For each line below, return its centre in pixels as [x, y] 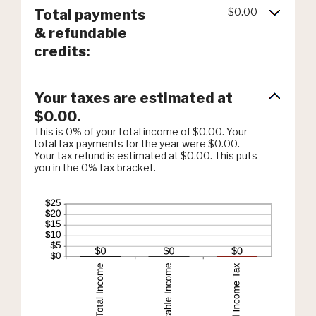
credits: [62, 51]
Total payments [90, 15]
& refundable [80, 33]
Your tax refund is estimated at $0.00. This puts [146, 156]
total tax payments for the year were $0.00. [137, 144]
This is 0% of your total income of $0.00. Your [141, 132]
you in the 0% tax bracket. [95, 168]
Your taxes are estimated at [133, 98]
